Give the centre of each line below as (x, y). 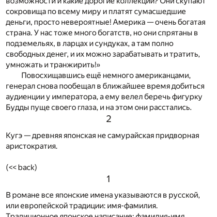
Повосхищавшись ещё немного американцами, (106, 75)
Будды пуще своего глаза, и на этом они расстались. (99, 107)
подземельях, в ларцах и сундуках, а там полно (90, 43)
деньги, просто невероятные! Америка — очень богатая (106, 22)
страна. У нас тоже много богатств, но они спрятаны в (102, 32)
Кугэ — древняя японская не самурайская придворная (102, 135)
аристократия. (32, 146)
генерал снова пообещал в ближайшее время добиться (105, 86)
